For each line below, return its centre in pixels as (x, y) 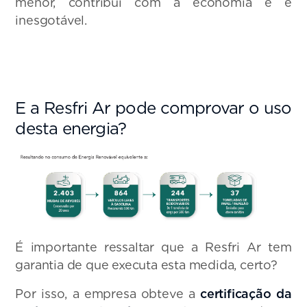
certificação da (246, 294)
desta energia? (71, 128)
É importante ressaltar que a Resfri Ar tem (153, 247)
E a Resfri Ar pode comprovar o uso (153, 108)
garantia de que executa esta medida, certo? (146, 265)
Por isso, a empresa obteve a (108, 294)
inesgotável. (51, 20)
